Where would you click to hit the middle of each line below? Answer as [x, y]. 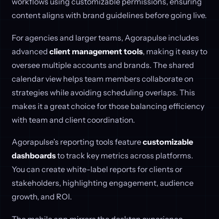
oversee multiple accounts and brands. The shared [103, 65]
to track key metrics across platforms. [124, 156]
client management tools [96, 51]
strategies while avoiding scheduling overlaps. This [103, 92]
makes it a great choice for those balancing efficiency [108, 106]
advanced [31, 51]
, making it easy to [175, 51]
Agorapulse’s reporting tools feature [77, 142]
